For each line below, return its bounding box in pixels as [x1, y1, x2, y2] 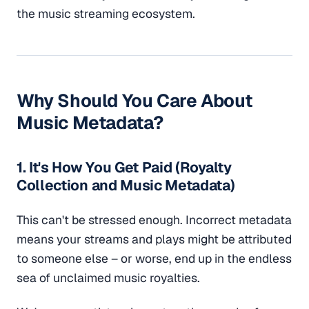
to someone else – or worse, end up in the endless [17, 250, 292, 266]
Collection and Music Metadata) [17, 175, 235, 195]
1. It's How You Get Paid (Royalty [17, 157, 232, 177]
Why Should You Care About [17, 89, 252, 113]
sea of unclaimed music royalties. [17, 269, 200, 286]
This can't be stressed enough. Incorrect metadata [17, 211, 292, 228]
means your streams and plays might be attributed [17, 230, 292, 247]
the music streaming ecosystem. [17, 6, 195, 22]
